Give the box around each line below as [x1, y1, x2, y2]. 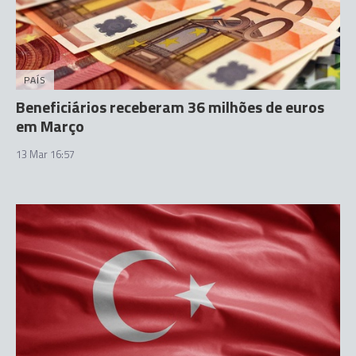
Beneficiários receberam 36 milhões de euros [16, 95, 324, 119]
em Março [16, 114, 84, 138]
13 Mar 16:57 [16, 146, 75, 162]
